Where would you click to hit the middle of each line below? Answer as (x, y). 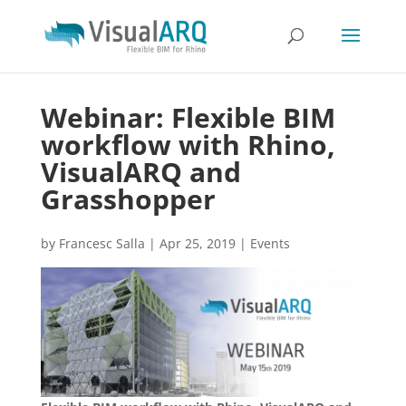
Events (270, 243)
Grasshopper (128, 199)
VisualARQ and (140, 172)
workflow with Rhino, (188, 145)
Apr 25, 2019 (197, 243)
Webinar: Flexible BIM (188, 117)
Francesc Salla (101, 243)
